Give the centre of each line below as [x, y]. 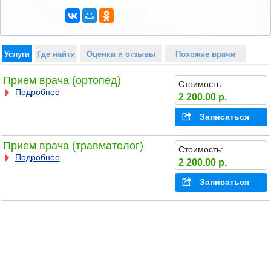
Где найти [56, 54]
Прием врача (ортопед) [62, 81]
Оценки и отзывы [121, 54]
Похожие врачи [205, 54]
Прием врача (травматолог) [73, 146]
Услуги [17, 54]
